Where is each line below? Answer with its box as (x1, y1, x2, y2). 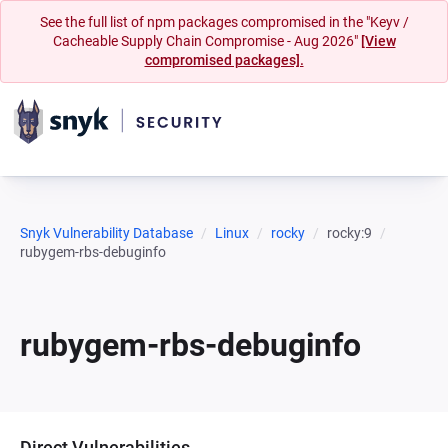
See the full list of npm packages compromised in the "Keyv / (39, 14, 409, 30)
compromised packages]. (144, 52, 304, 68)
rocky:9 (327, 225, 372, 241)
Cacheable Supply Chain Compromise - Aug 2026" (52, 33, 361, 49)
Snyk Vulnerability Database (20, 225, 193, 241)
